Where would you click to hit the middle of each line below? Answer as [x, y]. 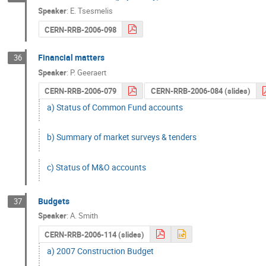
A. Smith [84, 216]
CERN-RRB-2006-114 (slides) [94, 234]
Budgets [54, 201]
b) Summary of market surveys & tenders [122, 137]
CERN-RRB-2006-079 [80, 91]
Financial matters [72, 58]
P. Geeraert [88, 72]
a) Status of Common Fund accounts [115, 107]
